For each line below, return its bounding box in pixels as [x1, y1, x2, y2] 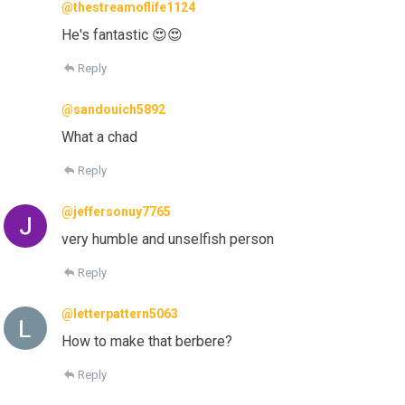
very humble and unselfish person [61, 231, 275, 249]
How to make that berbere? [61, 333, 233, 351]
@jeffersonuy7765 [61, 204, 172, 220]
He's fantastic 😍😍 [61, 26, 184, 44]
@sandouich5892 [61, 102, 166, 118]
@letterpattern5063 [61, 306, 179, 322]
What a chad [61, 128, 138, 146]
